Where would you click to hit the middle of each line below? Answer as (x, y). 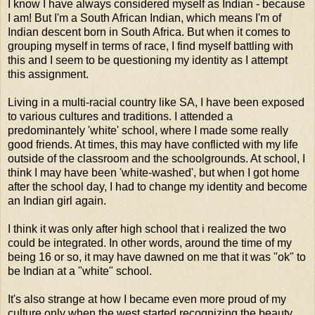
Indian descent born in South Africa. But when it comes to (149, 32)
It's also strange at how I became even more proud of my (147, 299)
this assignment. (48, 74)
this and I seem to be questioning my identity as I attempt (148, 60)
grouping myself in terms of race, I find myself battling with (150, 46)
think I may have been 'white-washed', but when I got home (154, 172)
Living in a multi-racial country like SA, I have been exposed (156, 102)
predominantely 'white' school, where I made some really (148, 130)
